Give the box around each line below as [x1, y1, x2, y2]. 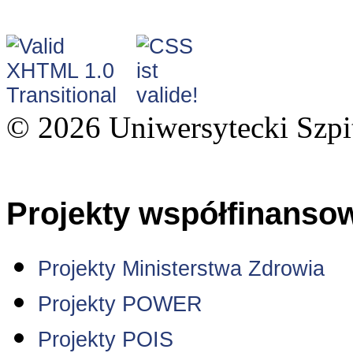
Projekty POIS [38, 327, 173, 351]
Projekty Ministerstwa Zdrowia [38, 256, 325, 281]
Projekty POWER [38, 292, 203, 316]
